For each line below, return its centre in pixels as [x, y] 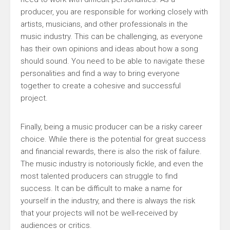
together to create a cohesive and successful [101, 86]
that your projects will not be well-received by [99, 213]
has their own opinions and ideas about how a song [109, 49]
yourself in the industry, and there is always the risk [108, 201]
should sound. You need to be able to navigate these [113, 61]
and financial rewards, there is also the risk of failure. [111, 151]
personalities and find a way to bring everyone [100, 73]
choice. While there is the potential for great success [113, 139]
